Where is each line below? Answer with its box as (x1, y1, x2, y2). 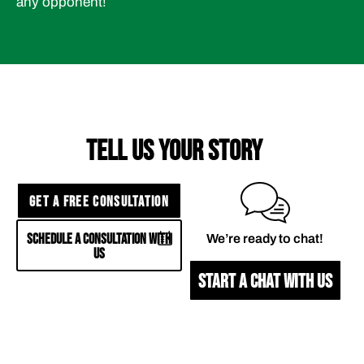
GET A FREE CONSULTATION (29, 193, 169, 211)
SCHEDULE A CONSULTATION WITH (27, 231, 171, 249)
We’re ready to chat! (206, 232, 323, 246)
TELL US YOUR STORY (85, 134, 262, 170)
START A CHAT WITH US (197, 270, 332, 294)
